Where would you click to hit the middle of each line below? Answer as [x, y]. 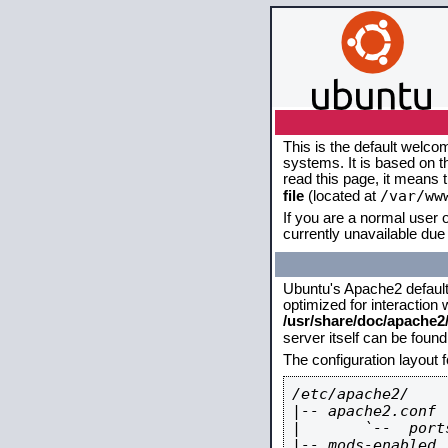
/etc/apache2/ [350, 393]
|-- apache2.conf [364, 410]
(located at [342, 196]
